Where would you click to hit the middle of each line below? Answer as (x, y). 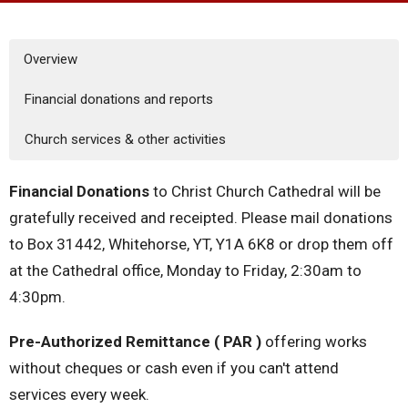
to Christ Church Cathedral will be (267, 191)
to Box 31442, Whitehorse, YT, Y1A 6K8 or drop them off (201, 244)
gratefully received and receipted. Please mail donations (201, 217)
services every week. (79, 394)
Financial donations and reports (119, 99)
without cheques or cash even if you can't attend (174, 367)
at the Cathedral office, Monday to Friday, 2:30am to (185, 270)
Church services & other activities (125, 139)
